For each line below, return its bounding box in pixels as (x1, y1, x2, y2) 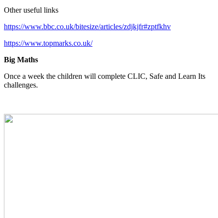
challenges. (4, 81, 38, 90)
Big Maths (4, 55, 38, 64)
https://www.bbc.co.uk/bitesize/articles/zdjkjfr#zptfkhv (4, 22, 171, 31)
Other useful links (4, 6, 58, 15)
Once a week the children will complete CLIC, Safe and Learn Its (4, 72, 205, 81)
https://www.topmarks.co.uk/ (4, 39, 92, 48)
